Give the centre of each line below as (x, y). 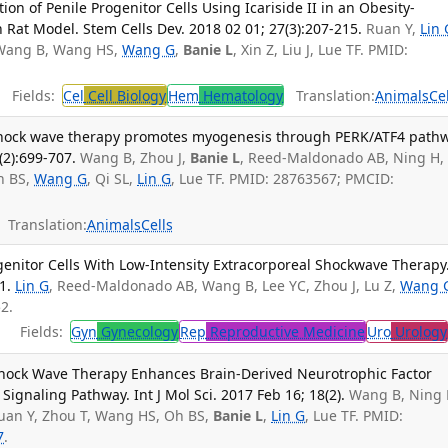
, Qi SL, (112, 179)
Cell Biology (125, 96)
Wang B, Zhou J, (135, 158)
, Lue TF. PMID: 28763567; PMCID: (283, 179)
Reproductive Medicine (286, 332)
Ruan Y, (393, 28)
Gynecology (138, 332)
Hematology (241, 96)
